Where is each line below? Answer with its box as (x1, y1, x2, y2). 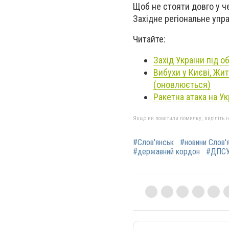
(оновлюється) (153, 79, 211, 90)
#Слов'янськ (133, 137, 174, 147)
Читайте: (133, 34, 168, 45)
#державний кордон (133, 146, 200, 156)
